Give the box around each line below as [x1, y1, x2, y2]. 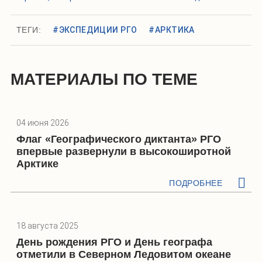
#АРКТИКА [149, 25, 195, 35]
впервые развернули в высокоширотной [16, 146, 231, 158]
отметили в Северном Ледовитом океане [16, 249, 231, 261]
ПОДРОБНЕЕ [169, 178, 222, 188]
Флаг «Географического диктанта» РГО [16, 133, 221, 146]
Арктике [16, 158, 58, 170]
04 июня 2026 [16, 118, 69, 128]
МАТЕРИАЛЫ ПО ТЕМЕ [11, 70, 198, 89]
